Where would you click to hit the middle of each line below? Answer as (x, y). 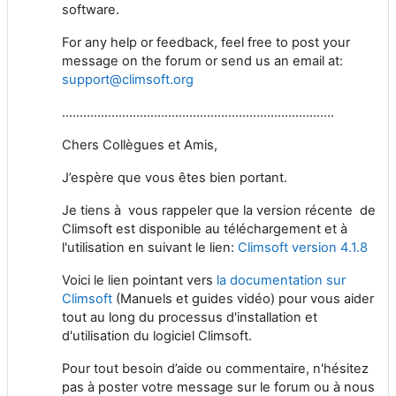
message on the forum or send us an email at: (202, 61)
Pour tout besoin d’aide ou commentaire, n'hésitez (215, 368)
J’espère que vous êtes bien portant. (175, 177)
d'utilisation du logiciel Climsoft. (157, 335)
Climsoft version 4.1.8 (305, 247)
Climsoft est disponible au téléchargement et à (205, 228)
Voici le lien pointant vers (139, 280)
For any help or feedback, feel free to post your (206, 42)
